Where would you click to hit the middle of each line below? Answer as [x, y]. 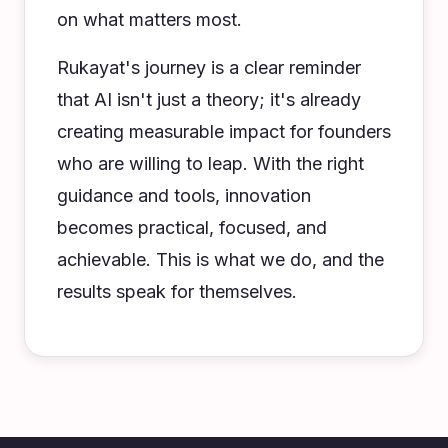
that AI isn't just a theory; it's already [209, 99]
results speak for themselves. [177, 291]
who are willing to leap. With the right [210, 163]
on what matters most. [149, 19]
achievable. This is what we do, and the [220, 259]
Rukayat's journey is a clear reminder [209, 67]
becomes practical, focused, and [192, 227]
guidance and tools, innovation [184, 195]
